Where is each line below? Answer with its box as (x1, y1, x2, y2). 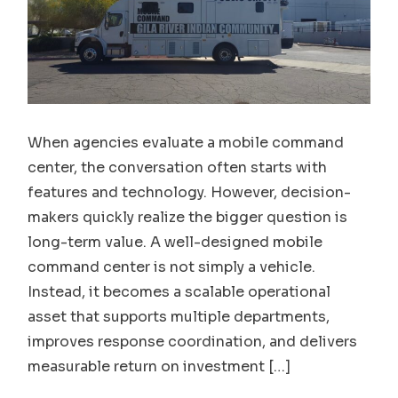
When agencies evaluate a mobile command (28, 132, 345, 152)
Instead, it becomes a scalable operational (28, 282, 331, 301)
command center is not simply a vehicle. (28, 257, 316, 276)
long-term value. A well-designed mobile (28, 232, 323, 251)
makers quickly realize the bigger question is (28, 207, 348, 227)
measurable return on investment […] (28, 356, 291, 376)
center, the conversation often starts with (28, 157, 328, 177)
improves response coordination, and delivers (28, 331, 358, 351)
